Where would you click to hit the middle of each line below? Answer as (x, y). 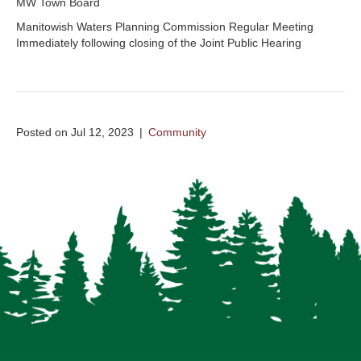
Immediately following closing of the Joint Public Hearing (159, 42)
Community (177, 132)
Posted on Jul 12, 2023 (75, 132)
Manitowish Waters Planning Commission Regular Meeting (165, 26)
